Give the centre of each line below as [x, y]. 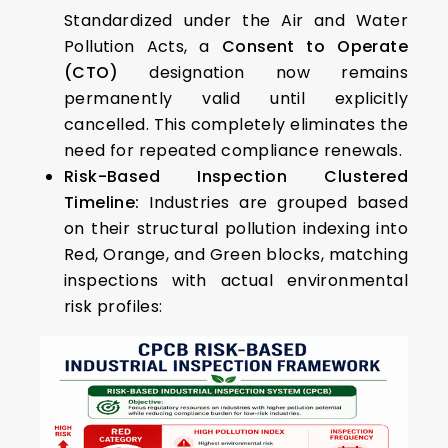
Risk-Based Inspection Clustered [236, 177]
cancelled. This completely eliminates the [236, 125]
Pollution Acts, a [143, 47]
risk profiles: [113, 307]
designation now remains [263, 73]
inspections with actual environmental [236, 281]
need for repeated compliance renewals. [233, 151]
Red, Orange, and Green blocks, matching [236, 255]
